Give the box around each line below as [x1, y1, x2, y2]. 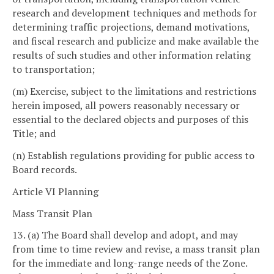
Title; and [12, 127, 56, 141]
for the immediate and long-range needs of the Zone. [12, 256, 247, 270]
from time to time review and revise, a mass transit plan [12, 242, 260, 256]
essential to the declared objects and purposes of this [12, 113, 248, 127]
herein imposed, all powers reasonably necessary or [12, 98, 240, 113]
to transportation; [12, 62, 95, 76]
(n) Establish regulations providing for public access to [12, 149, 254, 163]
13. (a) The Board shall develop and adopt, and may [12, 228, 238, 242]
